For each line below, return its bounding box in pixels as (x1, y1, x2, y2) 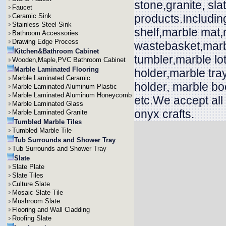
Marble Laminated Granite (12, 108, 87, 116)
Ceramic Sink (12, 12, 51, 20)
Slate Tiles (12, 172, 43, 179)
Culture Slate (12, 180, 50, 188)
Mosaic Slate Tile (12, 189, 63, 196)
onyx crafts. (134, 107, 194, 121)
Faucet (12, 4, 32, 11)
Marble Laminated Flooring (14, 66, 99, 73)
